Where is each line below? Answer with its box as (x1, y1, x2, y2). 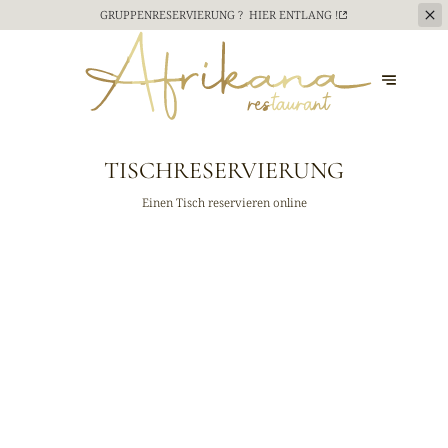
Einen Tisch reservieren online (141, 194, 307, 211)
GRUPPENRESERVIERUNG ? (100, 6, 244, 22)
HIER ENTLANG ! (249, 6, 339, 22)
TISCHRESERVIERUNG (104, 155, 344, 185)
